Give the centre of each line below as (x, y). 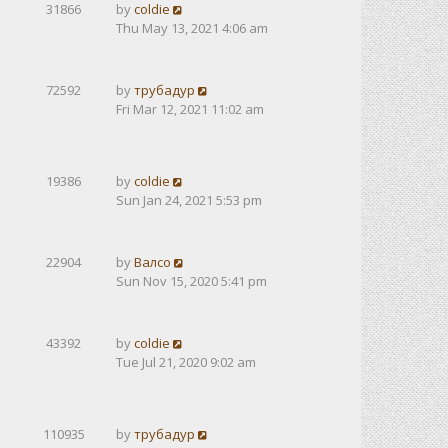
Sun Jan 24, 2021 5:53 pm (189, 200)
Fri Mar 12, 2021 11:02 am (190, 109)
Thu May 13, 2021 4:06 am (192, 28)
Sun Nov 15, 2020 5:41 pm (191, 281)
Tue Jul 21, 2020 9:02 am (186, 362)
